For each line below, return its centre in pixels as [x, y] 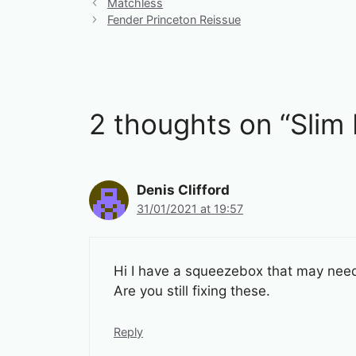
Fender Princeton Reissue [174, 19]
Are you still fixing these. [192, 291]
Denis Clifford [183, 190]
